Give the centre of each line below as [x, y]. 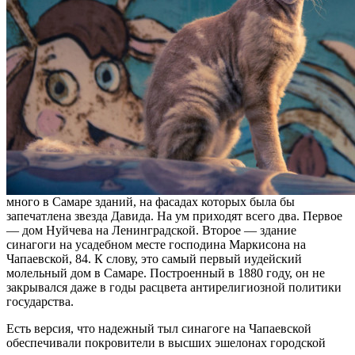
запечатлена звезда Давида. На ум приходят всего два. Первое [174, 216]
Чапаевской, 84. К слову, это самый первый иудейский [154, 258]
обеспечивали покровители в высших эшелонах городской [166, 342]
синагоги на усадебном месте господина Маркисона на [156, 244]
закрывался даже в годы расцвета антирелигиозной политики [174, 287]
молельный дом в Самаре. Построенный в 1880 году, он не [166, 273]
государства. [40, 301]
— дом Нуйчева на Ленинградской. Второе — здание [151, 230]
